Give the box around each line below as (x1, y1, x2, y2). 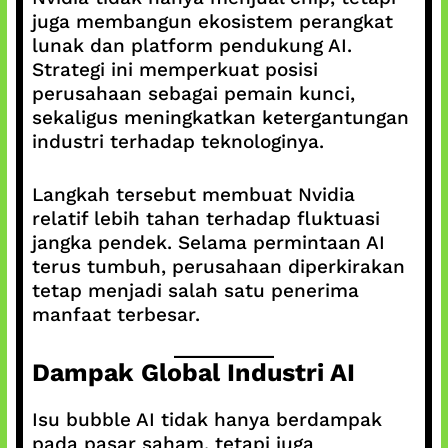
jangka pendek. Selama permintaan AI (31, 230, 385, 254)
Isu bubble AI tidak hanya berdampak (31, 408, 382, 431)
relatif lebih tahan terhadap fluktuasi (31, 206, 380, 230)
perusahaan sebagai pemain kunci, (31, 82, 355, 105)
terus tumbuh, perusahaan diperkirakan (31, 254, 405, 278)
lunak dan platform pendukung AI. (31, 34, 352, 57)
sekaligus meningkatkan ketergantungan (31, 106, 409, 129)
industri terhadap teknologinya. (31, 130, 324, 153)
